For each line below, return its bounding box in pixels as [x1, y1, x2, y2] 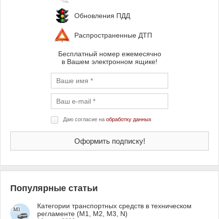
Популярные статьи [10, 183, 98, 193]
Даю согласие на [63, 116, 106, 122]
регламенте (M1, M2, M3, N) [37, 210, 128, 218]
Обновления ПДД [74, 12, 130, 20]
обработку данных [106, 116, 152, 122]
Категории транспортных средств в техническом [37, 202, 192, 210]
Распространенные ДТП [74, 31, 152, 39]
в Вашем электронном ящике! [62, 58, 157, 66]
